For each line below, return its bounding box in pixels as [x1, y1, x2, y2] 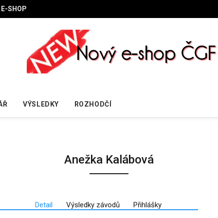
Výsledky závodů [66, 200, 120, 209]
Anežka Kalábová [64, 152, 154, 166]
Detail [35, 200, 53, 209]
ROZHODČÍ [74, 100, 112, 108]
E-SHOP [1, 5, 27, 13]
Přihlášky [133, 200, 162, 209]
